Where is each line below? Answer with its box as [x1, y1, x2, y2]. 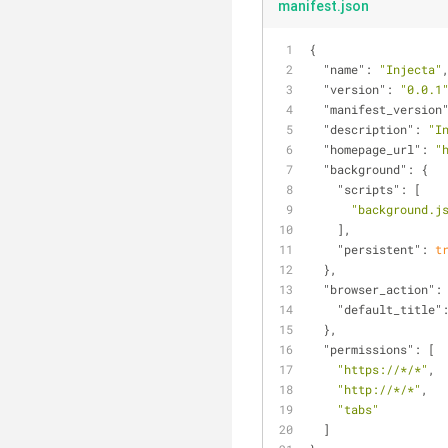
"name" [323, 61, 365, 77]
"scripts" [337, 181, 400, 197]
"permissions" [323, 341, 414, 357]
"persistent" [337, 241, 421, 257]
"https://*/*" [337, 361, 428, 377]
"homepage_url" [323, 141, 421, 157]
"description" [323, 121, 414, 137]
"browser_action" [323, 281, 435, 297]
